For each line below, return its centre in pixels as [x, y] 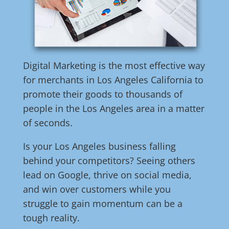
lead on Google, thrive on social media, [107, 175]
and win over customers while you [97, 189]
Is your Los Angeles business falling [99, 146]
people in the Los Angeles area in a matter [113, 109]
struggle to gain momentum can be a [102, 204]
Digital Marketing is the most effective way [114, 66]
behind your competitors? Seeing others [109, 161]
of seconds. [48, 123]
